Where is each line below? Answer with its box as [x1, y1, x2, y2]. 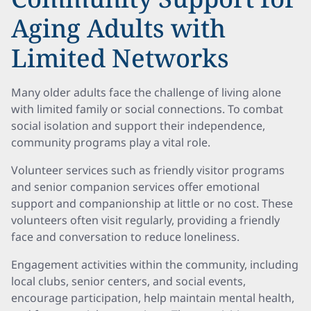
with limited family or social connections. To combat [11, 101, 283, 117]
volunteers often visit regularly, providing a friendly [11, 212, 280, 228]
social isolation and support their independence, [11, 118, 265, 133]
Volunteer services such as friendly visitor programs [11, 162, 285, 178]
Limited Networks [11, 41, 229, 75]
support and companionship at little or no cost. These [11, 196, 293, 211]
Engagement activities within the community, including [11, 257, 299, 272]
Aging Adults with [11, 11, 226, 45]
